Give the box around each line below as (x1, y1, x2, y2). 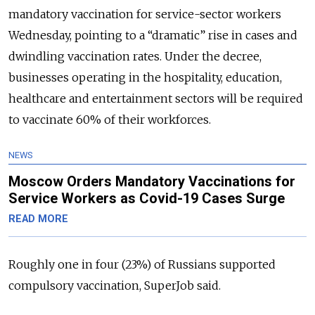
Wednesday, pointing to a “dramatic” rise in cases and (8, 28, 297, 43)
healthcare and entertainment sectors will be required (8, 91, 303, 106)
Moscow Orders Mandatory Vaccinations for (8, 173, 295, 191)
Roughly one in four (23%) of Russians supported (8, 257, 276, 272)
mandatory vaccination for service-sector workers (8, 7, 281, 22)
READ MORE (8, 213, 68, 226)
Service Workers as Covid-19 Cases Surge (8, 190, 285, 207)
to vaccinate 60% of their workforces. (8, 112, 214, 127)
